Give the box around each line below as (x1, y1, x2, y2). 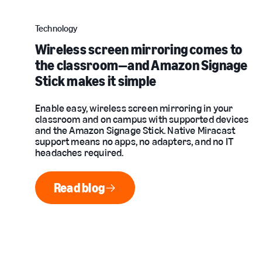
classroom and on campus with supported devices (35, 113, 249, 126)
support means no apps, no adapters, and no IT (35, 135, 234, 148)
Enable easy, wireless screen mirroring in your (35, 102, 233, 115)
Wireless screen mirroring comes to (35, 41, 243, 58)
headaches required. (35, 146, 124, 159)
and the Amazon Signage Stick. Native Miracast (35, 124, 236, 137)
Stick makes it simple (35, 73, 157, 89)
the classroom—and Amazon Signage (35, 57, 248, 74)
